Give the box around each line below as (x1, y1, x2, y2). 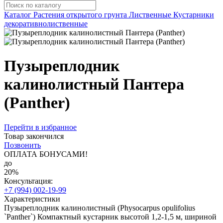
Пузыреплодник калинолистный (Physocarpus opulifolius (4, 203, 195, 212)
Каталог (4, 10, 31, 19)
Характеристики (4, 194, 60, 203)
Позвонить (4, 140, 41, 149)
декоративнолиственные (4, 19, 88, 28)
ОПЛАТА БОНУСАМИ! (4, 149, 88, 158)
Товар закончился (4, 131, 64, 140)
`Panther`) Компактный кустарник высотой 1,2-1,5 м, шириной (4, 212, 217, 221)
